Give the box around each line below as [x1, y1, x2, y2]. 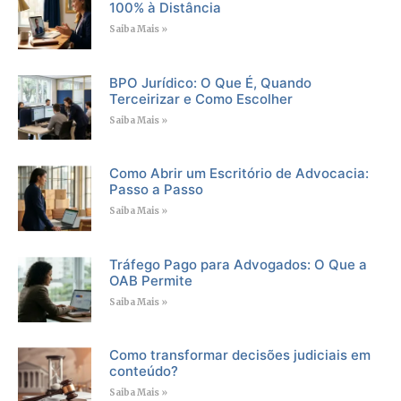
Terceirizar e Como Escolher [108, 90, 293, 107]
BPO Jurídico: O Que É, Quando [108, 73, 311, 91]
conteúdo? [108, 363, 178, 380]
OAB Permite [108, 271, 192, 289]
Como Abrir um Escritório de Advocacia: [108, 165, 369, 183]
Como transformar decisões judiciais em [108, 346, 371, 364]
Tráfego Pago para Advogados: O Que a [108, 255, 367, 273]
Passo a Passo [108, 181, 203, 199]
